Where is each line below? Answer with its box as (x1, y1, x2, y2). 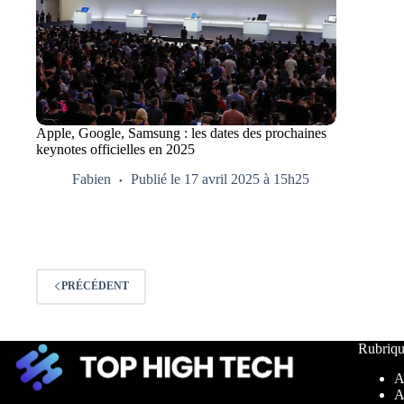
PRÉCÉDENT (61, 280, 129, 293)
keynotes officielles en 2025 (36, 141, 195, 157)
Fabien (72, 170, 111, 187)
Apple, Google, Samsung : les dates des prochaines (36, 124, 326, 141)
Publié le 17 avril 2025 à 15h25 (131, 170, 309, 187)
